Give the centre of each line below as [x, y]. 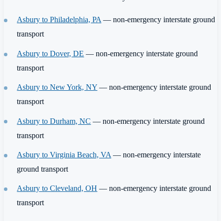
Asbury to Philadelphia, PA [59, 20]
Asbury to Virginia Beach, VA [64, 154]
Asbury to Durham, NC [54, 121]
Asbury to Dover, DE [51, 53]
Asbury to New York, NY [57, 87]
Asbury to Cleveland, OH [57, 188]
